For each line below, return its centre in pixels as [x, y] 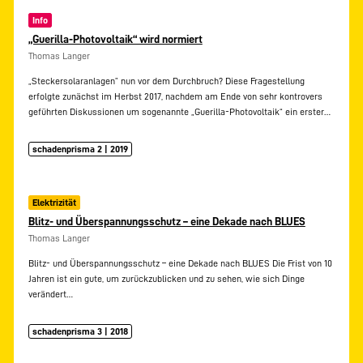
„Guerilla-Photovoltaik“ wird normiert [115, 39]
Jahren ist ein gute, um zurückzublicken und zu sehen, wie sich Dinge [166, 279]
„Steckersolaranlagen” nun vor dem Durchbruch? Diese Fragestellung [166, 81]
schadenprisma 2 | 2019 [81, 149]
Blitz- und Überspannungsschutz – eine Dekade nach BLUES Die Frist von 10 [180, 264]
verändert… [50, 295]
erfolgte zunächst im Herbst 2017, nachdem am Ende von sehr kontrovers [175, 97]
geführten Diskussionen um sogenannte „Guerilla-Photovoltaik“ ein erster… [179, 112]
